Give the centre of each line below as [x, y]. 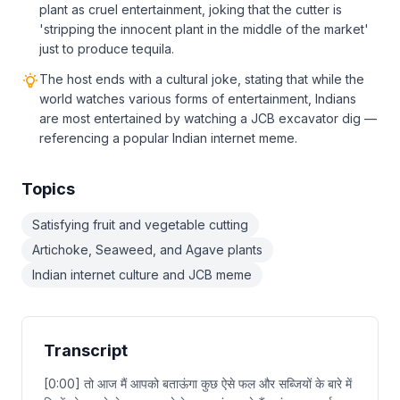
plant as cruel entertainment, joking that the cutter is [191, 9]
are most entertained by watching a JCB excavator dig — [208, 118]
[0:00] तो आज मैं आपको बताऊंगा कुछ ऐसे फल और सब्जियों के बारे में [198, 383]
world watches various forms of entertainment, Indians [198, 99]
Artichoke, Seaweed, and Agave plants [147, 250]
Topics [48, 189]
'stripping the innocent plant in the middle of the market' [204, 29]
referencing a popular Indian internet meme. [168, 138]
